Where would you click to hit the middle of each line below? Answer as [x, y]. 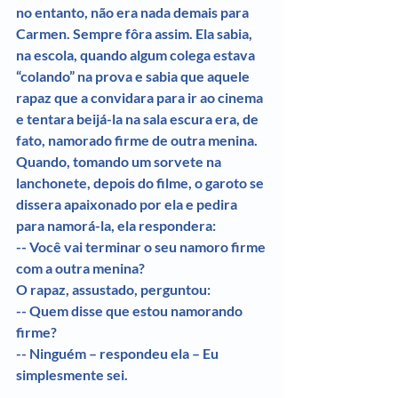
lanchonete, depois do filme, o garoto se [141, 182]
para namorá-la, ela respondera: [116, 225]
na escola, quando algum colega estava [137, 54]
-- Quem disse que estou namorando [131, 310]
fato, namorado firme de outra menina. [138, 139]
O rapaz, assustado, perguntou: [113, 289]
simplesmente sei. [72, 374]
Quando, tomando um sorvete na [120, 161]
